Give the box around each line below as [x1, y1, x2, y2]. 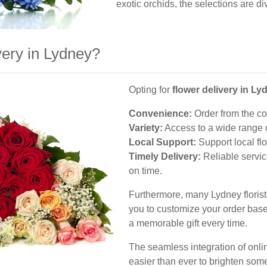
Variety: [129, 123, 163, 133]
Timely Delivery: [129, 151, 201, 162]
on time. [129, 166, 162, 176]
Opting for [129, 85, 172, 95]
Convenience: [129, 108, 192, 119]
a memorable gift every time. [129, 218, 247, 228]
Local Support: [129, 137, 196, 147]
